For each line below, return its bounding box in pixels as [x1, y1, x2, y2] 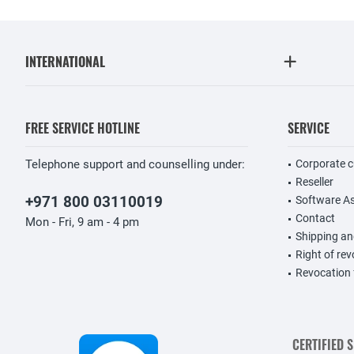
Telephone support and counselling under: [25, 157, 245, 172]
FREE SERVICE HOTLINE [25, 119, 140, 138]
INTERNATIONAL [25, 52, 105, 72]
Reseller [296, 175, 333, 189]
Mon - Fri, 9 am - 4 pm [25, 215, 139, 230]
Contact [296, 212, 335, 225]
